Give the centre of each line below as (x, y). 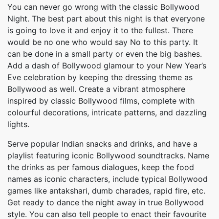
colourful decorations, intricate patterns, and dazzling (107, 112)
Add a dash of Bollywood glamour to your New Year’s (107, 66)
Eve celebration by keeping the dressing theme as (100, 77)
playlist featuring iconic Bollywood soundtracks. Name (108, 155)
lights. (18, 124)
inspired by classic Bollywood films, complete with (101, 101)
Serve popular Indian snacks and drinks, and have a (102, 144)
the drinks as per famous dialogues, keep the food (101, 167)
